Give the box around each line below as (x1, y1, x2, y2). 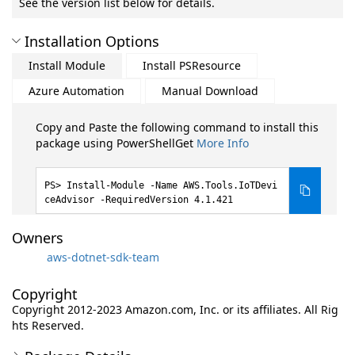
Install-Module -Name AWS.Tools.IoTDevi (67, 180, 277, 191)
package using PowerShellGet (36, 136, 197, 151)
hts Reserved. (12, 318, 84, 333)
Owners (12, 228, 63, 247)
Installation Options (25, 32, 159, 51)
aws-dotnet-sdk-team (47, 249, 159, 265)
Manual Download (162, 83, 258, 98)
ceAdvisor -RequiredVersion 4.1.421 (44, 194, 233, 205)
